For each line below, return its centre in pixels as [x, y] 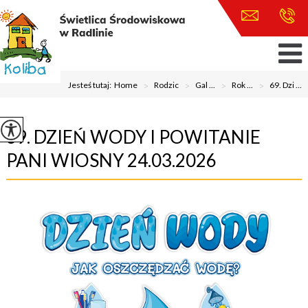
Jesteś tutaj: [91, 85]
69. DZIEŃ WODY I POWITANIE [133, 137]
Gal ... [206, 85]
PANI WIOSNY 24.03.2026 [111, 160]
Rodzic [167, 85]
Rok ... [243, 85]
